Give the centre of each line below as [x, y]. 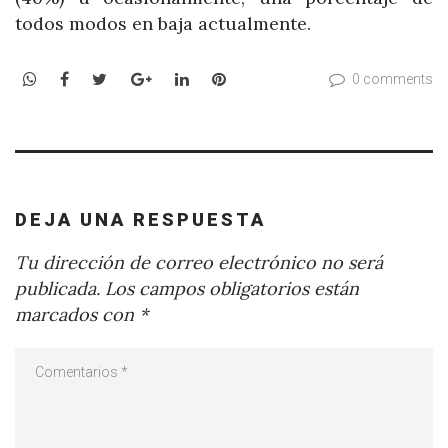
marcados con [77, 314]
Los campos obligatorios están [229, 288]
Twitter [136, 77]
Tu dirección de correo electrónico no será [199, 262]
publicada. [57, 288]
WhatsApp [75, 77]
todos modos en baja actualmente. [163, 24]
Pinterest [260, 77]
